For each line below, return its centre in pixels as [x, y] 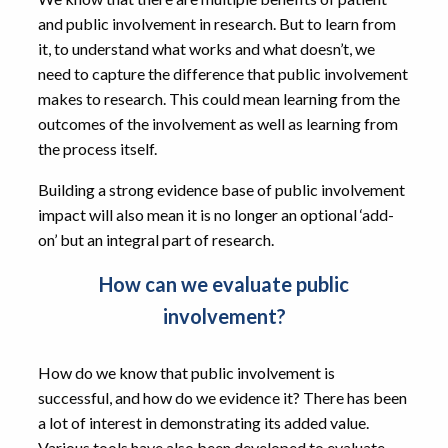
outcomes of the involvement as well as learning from [218, 123]
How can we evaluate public [224, 284]
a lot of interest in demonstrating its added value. [203, 422]
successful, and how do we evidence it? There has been [222, 397]
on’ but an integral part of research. [156, 239]
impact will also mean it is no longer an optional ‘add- [216, 214]
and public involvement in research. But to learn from [217, 23]
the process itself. [97, 148]
